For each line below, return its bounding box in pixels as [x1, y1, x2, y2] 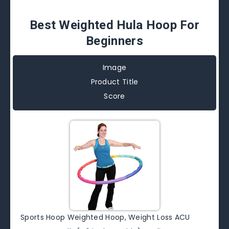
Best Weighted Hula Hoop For [29, 17, 200, 32]
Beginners [86, 33, 143, 48]
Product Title [90, 76, 139, 87]
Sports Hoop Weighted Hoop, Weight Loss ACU [20, 212, 190, 222]
